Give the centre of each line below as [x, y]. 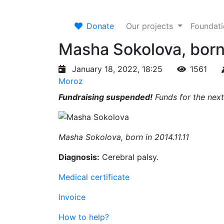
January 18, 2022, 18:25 [117, 69]
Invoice [72, 197]
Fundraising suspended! [105, 97]
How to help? [84, 217]
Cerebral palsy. [129, 157]
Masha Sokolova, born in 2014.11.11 [124, 137]
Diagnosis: [79, 157]
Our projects [151, 26]
